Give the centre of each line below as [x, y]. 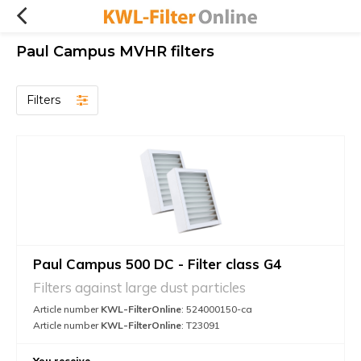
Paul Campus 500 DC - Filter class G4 [157, 263]
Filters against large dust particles [139, 287]
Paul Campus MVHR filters [115, 52]
